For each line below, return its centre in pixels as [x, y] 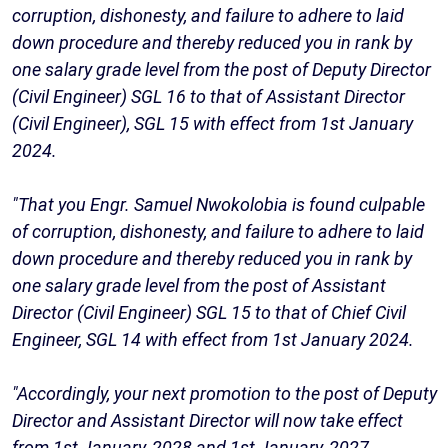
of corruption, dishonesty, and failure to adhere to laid [218, 231]
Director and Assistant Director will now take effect [207, 420]
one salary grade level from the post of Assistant [199, 285]
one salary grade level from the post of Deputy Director [221, 69]
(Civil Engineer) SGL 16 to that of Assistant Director [208, 96]
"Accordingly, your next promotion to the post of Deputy [224, 393]
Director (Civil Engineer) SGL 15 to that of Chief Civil [209, 312]
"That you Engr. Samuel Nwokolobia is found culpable [218, 204]
